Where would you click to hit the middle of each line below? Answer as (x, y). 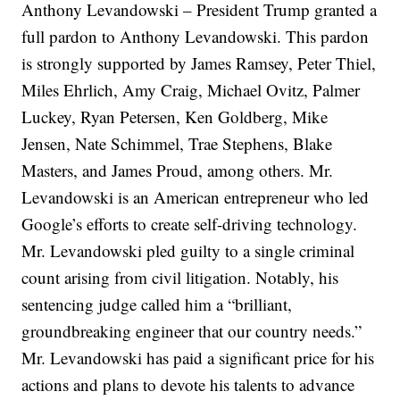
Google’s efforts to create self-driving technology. (190, 224)
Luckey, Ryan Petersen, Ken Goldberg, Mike (175, 117)
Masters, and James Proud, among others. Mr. (178, 171)
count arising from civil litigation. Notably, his (180, 278)
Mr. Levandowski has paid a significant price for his (198, 358)
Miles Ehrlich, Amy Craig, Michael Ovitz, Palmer (191, 90)
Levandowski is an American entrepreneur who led (196, 197)
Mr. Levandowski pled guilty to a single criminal (188, 251)
